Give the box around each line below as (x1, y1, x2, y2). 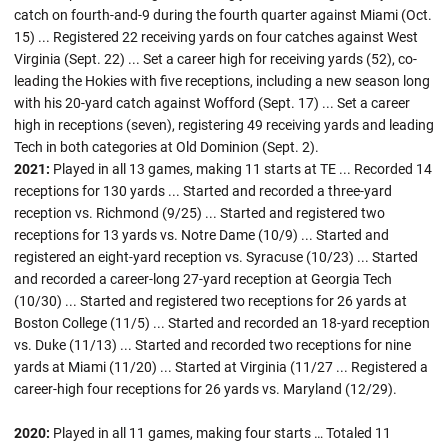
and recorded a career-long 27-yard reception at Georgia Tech (14, 270, 392, 287)
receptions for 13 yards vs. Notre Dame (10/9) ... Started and (14, 226, 389, 243)
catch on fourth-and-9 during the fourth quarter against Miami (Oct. (14, 6, 432, 23)
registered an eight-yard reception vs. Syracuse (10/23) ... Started (14, 248, 418, 265)
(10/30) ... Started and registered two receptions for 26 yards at (14, 292, 407, 309)
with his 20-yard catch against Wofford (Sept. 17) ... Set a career (14, 94, 410, 111)
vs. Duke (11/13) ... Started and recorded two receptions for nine (14, 336, 411, 353)
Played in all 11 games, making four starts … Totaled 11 (50, 424, 391, 441)
